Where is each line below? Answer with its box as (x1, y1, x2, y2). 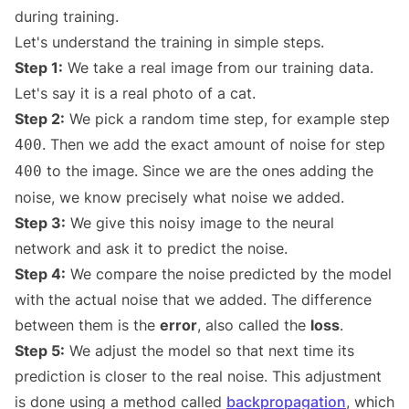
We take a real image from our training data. (63, 58, 373, 78)
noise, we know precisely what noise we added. (15, 188, 344, 207)
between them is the (15, 316, 160, 335)
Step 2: (15, 110, 65, 129)
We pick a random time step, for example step (65, 110, 390, 129)
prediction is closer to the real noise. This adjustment (15, 367, 382, 386)
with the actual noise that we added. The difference (15, 290, 372, 309)
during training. (15, 7, 119, 26)
